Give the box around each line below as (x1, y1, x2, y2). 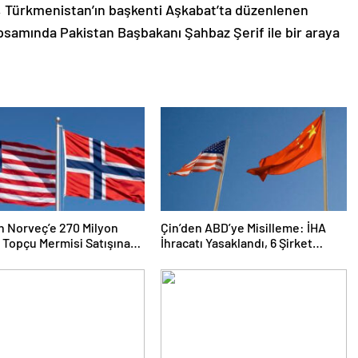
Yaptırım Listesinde (160, 250, 269, 265)
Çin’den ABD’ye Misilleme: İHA (160, 220, 326, 235)
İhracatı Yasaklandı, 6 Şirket (160, 235, 312, 250)
